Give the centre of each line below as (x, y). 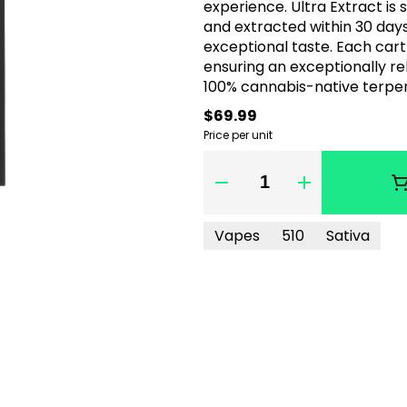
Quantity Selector (301, 181)
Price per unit (238, 135)
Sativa (348, 236)
